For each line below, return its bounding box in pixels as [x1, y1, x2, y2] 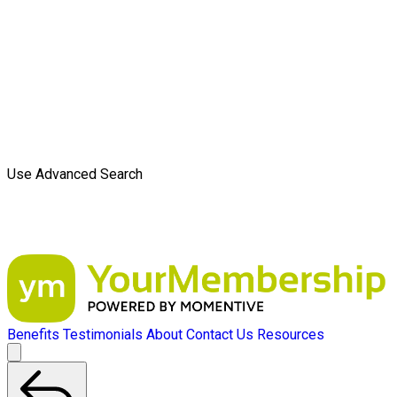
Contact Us [186, 326, 253, 344]
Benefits [7, 326, 59, 344]
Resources [257, 326, 324, 344]
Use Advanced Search [7, 166, 143, 183]
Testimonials [63, 326, 143, 344]
